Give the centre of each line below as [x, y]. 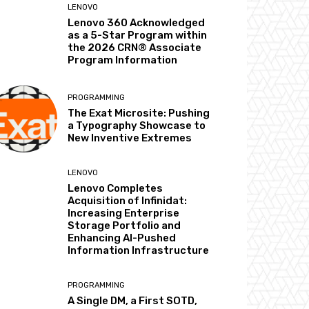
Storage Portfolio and [124, 225]
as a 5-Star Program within [138, 36]
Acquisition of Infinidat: [128, 200]
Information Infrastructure [139, 250]
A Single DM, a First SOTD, [133, 300]
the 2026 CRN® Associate [135, 48]
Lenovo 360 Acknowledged [137, 23]
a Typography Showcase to [137, 125]
